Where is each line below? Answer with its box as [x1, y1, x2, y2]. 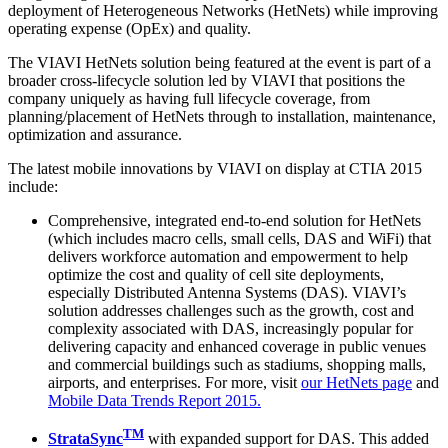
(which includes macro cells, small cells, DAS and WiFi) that [48, 229, 431, 247]
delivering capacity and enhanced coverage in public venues [48, 337, 426, 355]
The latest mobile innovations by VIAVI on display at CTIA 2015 [8, 159, 422, 177]
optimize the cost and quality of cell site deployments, [48, 265, 384, 283]
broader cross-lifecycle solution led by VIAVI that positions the [8, 71, 405, 89]
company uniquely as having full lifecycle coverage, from [8, 89, 370, 107]
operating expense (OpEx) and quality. [8, 19, 259, 37]
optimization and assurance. [8, 125, 182, 143]
